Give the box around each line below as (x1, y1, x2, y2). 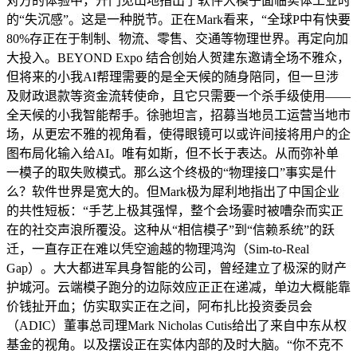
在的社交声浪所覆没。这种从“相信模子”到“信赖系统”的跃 (6, 222, 335, 237)
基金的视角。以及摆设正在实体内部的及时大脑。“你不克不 (6, 337, 343, 351)
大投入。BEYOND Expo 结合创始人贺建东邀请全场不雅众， (6, 50, 350, 65)
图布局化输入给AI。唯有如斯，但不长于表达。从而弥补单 (6, 146, 339, 160)
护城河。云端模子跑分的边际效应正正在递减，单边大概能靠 (6, 280, 351, 294)
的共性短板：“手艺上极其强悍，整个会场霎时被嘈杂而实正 (6, 203, 343, 218)
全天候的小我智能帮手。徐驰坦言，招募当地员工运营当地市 (6, 108, 351, 122)
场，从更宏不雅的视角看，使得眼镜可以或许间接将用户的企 (6, 127, 351, 141)
